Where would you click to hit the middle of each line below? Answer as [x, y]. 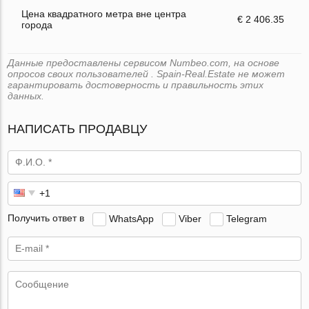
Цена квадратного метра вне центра [104, 13]
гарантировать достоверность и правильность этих [136, 84]
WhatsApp [132, 218]
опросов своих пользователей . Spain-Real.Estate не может [147, 73]
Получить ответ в [46, 218]
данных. [26, 96]
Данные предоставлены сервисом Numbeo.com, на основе [144, 62]
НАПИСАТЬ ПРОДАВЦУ [78, 129]
